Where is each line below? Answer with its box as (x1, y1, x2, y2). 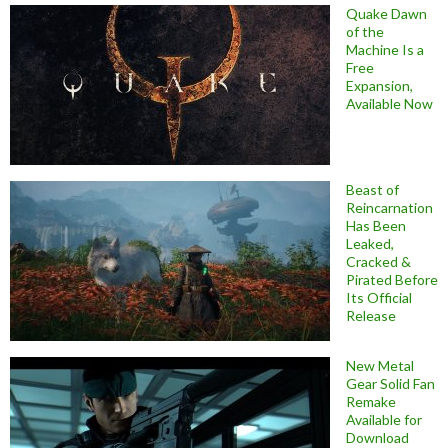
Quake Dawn (346, 5, 427, 23)
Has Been (346, 217, 406, 235)
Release (346, 307, 396, 325)
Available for (346, 411, 422, 429)
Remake (346, 393, 396, 411)
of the (346, 23, 384, 41)
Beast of (346, 181, 399, 199)
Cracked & (346, 253, 411, 271)
